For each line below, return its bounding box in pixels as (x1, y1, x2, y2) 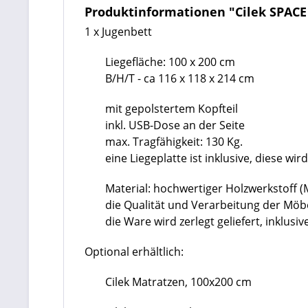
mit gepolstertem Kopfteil (105, 101, 238, 116)
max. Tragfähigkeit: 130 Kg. (105, 134, 243, 149)
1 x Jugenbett (85, 24, 152, 39)
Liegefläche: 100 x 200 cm (105, 54, 235, 69)
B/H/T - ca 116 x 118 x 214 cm (105, 71, 254, 86)
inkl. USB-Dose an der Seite (105, 118, 245, 133)
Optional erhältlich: (85, 244, 184, 259)
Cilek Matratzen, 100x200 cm (105, 274, 252, 289)
